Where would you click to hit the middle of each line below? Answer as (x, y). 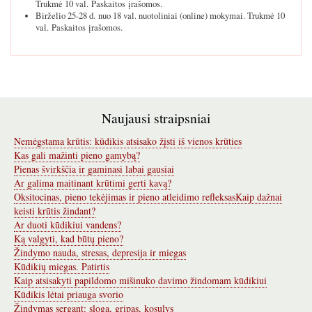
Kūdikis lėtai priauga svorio (69, 295)
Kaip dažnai (259, 197)
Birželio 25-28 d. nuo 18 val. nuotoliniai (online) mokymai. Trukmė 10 (160, 15)
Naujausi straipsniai (156, 118)
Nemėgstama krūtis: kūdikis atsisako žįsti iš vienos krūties (128, 141)
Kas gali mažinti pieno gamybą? (77, 155)
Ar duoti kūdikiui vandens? (68, 225)
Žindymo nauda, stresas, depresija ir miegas (100, 253)
